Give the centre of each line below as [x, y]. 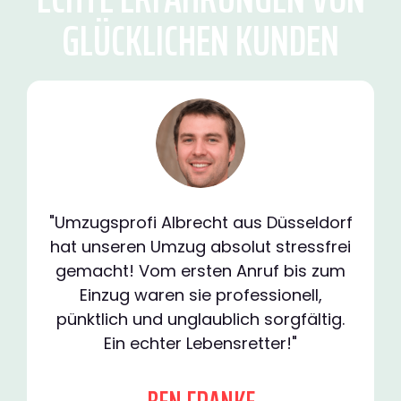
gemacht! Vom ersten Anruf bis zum [200, 271]
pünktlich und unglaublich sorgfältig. [200, 320]
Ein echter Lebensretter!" [200, 344]
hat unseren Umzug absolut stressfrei [200, 247]
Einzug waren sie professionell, [200, 295]
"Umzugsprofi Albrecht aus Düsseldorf [200, 223]
